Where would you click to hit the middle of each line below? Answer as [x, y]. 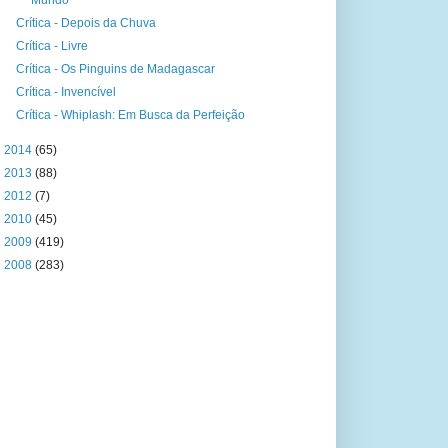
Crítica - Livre [51, 46]
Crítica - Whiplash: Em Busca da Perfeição [130, 115]
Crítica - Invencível [65, 92]
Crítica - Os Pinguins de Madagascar [115, 69]
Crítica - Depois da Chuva [85, 23]
